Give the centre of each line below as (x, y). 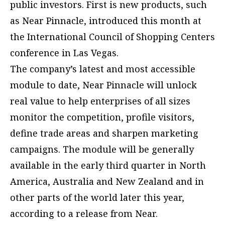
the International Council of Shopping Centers (113, 37)
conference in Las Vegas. (64, 53)
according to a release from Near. (84, 214)
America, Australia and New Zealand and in (107, 182)
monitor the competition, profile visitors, (102, 117)
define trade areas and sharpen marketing (104, 133)
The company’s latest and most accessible (103, 69)
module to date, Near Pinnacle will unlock (103, 85)
